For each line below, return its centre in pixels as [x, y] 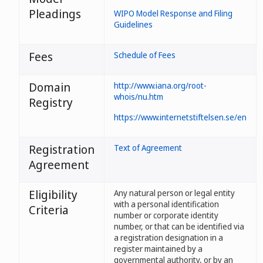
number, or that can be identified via [179, 226]
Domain [50, 87]
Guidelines [133, 24]
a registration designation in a [168, 237]
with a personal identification [166, 204]
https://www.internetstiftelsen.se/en [180, 117]
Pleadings [55, 14]
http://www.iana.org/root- [160, 85]
